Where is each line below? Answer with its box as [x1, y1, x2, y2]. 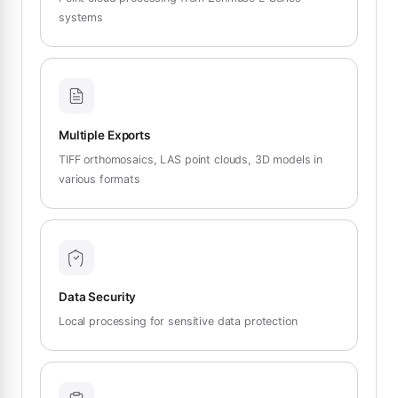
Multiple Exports [59, 127, 150, 142]
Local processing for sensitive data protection [59, 314, 298, 328]
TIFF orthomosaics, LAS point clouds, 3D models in [59, 152, 323, 166]
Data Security [59, 289, 137, 304]
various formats [59, 171, 140, 186]
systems [59, 10, 104, 24]
